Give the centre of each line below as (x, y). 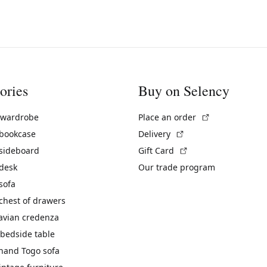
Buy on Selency (184, 90)
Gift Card (157, 150)
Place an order (168, 117)
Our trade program (177, 167)
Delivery (156, 133)
